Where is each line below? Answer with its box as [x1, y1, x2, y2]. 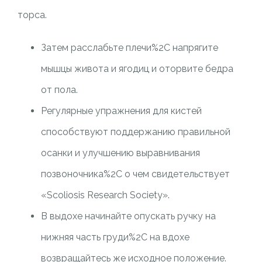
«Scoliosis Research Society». [40, 189, 170, 201]
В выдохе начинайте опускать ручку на [40, 211, 216, 222]
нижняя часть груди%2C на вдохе [40, 232, 189, 243]
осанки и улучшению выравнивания [40, 147, 200, 158]
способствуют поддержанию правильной [40, 126, 230, 137]
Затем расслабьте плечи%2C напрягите [40, 42, 218, 53]
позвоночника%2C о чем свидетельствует [40, 168, 230, 180]
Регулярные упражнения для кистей [40, 105, 202, 116]
